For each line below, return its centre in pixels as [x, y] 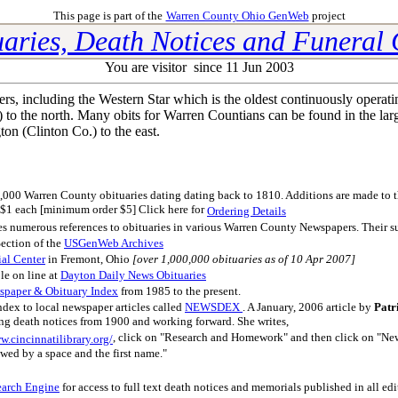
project [327, 16]
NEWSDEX [214, 307]
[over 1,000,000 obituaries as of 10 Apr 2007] [243, 259]
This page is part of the [107, 16]
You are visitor [147, 67]
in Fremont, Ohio [88, 259]
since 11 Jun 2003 [242, 67]
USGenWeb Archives [114, 243]
